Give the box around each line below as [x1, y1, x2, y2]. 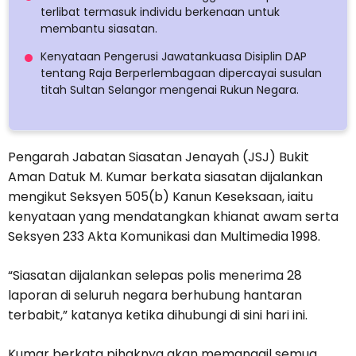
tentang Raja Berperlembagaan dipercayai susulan [41, 65, 322, 82]
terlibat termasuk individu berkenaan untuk [41, 4, 280, 21]
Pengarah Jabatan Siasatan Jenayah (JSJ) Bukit [8, 148, 309, 167]
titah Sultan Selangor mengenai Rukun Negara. [41, 82, 299, 99]
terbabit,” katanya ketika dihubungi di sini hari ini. [8, 306, 308, 325]
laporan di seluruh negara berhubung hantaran [8, 286, 302, 305]
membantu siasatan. [41, 21, 157, 37]
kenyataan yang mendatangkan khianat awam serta [8, 207, 339, 226]
